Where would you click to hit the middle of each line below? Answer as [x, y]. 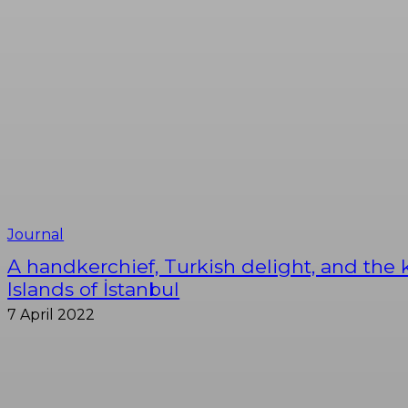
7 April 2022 [51, 315]
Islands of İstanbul [94, 290]
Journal [36, 235]
